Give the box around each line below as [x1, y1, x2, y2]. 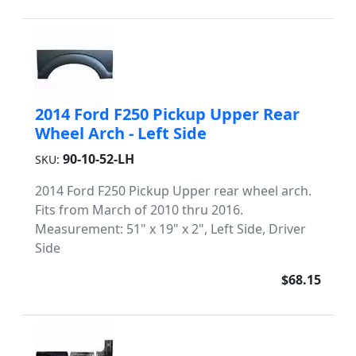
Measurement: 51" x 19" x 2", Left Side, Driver [35, 220, 306, 238]
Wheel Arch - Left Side [35, 122, 207, 144]
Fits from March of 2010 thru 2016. [35, 201, 243, 219]
